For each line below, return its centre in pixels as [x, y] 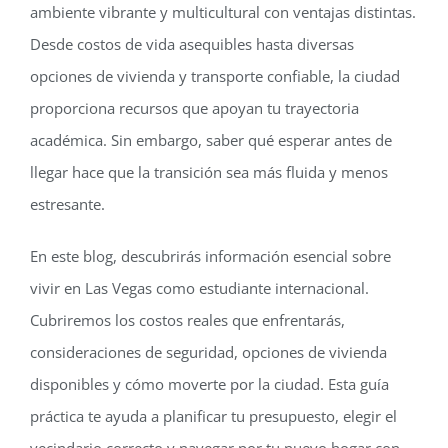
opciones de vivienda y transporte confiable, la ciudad [214, 75]
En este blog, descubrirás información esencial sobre [210, 255]
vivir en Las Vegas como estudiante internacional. [199, 287]
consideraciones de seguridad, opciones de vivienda [208, 351]
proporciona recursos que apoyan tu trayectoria [194, 107]
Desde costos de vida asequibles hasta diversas [191, 43]
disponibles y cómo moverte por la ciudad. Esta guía [209, 383]
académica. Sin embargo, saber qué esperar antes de [210, 139]
